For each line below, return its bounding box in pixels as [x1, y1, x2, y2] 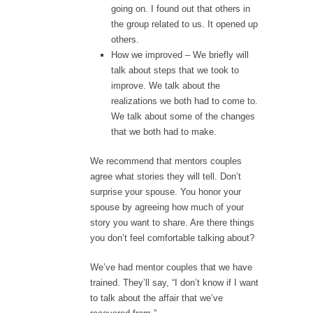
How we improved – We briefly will [111, 49, 249, 60]
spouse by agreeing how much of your [90, 201, 244, 212]
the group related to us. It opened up [111, 18, 258, 29]
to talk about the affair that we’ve [90, 292, 223, 303]
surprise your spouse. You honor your [90, 186, 241, 197]
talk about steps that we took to [111, 64, 239, 75]
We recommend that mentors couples [90, 155, 242, 166]
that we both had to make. [111, 126, 217, 137]
